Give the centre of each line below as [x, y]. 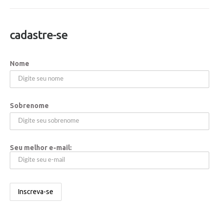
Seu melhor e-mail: [41, 148]
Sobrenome [29, 106]
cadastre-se [39, 35]
